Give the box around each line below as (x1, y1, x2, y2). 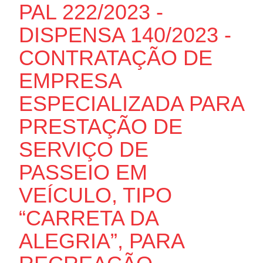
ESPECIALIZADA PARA (18, 91, 244, 116)
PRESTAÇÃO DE (18, 114, 183, 139)
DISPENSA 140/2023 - (18, 22, 231, 47)
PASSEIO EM (18, 160, 147, 184)
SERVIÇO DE (18, 137, 149, 161)
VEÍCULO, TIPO (18, 183, 172, 207)
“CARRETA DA (18, 205, 158, 230)
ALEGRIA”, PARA (18, 228, 184, 253)
